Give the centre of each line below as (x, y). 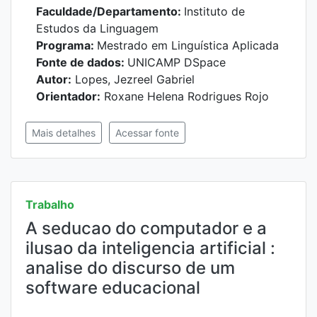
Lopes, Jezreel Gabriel (133, 79)
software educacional (113, 288)
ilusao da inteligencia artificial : (150, 248)
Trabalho (50, 204)
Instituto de (214, 11)
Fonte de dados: (82, 62)
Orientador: (68, 96)
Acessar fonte (147, 133)
